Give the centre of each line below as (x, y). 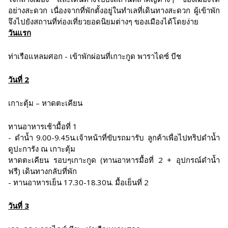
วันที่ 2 (19, 79)
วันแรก (20, 33)
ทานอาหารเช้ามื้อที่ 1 (43, 126)
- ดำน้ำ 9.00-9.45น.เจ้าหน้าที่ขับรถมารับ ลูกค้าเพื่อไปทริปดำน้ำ (114, 137)
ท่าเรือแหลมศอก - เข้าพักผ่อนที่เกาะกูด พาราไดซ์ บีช (95, 56)
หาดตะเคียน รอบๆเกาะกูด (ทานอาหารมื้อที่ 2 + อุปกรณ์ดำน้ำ (114, 160)
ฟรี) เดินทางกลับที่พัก (42, 171)
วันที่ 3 (19, 206)
